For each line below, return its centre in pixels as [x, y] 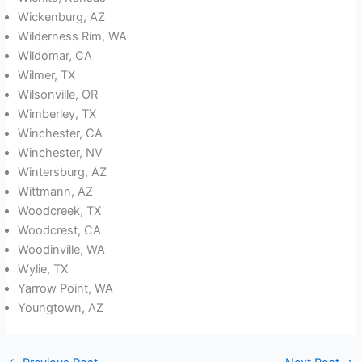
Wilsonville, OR [58, 95]
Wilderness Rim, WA [73, 37]
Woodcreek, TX [60, 211]
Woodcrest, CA [60, 231]
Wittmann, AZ [56, 192]
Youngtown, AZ [61, 308]
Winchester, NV [61, 153]
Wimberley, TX [57, 114]
